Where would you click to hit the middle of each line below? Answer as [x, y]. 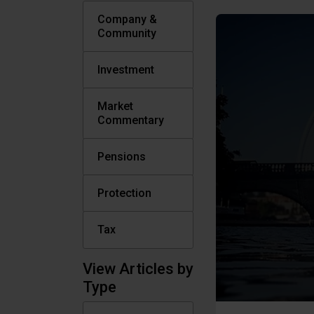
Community [127, 33]
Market [115, 106]
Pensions [122, 157]
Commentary [131, 120]
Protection [124, 193]
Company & [127, 19]
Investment [126, 70]
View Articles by [138, 269]
